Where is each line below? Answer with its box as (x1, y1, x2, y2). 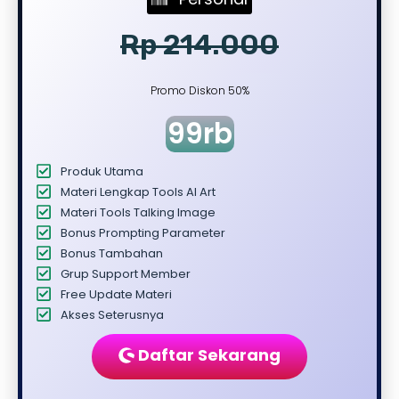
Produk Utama (60, 162, 143, 180)
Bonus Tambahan (60, 244, 163, 262)
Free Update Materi (60, 285, 172, 303)
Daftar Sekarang (138, 343, 281, 366)
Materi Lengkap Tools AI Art (60, 183, 216, 200)
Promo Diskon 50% (150, 82, 249, 98)
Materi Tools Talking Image (60, 203, 216, 221)
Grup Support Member (60, 265, 191, 282)
